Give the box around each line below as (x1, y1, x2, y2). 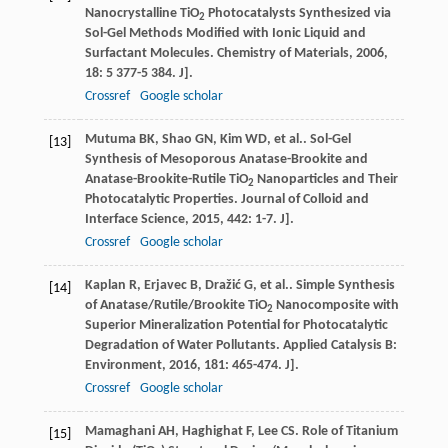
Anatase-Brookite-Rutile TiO (84, 172, 248, 188)
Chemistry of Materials (216, 46, 349, 62)
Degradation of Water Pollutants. (84, 338, 283, 354)
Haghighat (181, 424, 243, 440)
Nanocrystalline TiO (84, 6, 199, 22)
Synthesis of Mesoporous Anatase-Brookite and (84, 152, 368, 168)
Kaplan (84, 278, 126, 294)
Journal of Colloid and (240, 192, 369, 208)
